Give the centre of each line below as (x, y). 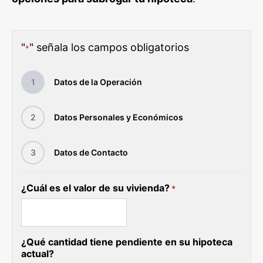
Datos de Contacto (91, 152)
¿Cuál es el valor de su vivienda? (95, 188)
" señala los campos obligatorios (109, 47)
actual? (38, 254)
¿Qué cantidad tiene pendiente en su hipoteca (127, 242)
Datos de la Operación (98, 82)
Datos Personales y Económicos (119, 117)
